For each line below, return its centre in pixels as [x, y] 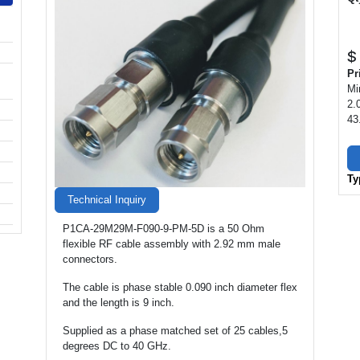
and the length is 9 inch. [119, 303]
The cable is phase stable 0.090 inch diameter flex [180, 287]
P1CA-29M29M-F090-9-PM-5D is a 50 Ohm [164, 229]
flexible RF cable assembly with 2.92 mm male [172, 244]
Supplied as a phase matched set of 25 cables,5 [175, 331]
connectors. [90, 259]
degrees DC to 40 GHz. [117, 346]
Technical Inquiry [107, 200]
